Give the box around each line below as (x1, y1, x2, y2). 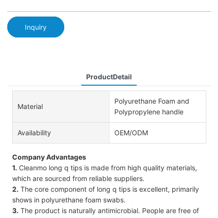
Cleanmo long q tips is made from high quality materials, (17, 163, 197, 172)
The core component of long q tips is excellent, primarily (18, 184, 199, 193)
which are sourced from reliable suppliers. (12, 174, 145, 182)
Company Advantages (12, 152, 86, 161)
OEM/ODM (114, 128, 148, 137)
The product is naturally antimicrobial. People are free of (18, 206, 199, 215)
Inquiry (25, 22, 47, 31)
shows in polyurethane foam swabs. (12, 195, 126, 204)
